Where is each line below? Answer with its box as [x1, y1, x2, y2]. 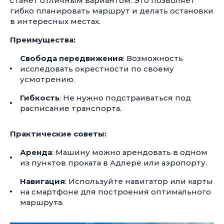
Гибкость [20, 92, 59, 102]
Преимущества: [10, 34, 75, 44]
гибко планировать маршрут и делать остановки [10, 5, 213, 15]
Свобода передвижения [20, 53, 123, 63]
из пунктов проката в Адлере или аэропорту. [20, 157, 207, 167]
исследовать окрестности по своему [20, 63, 174, 73]
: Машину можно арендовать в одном [52, 147, 207, 157]
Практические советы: [10, 128, 106, 138]
